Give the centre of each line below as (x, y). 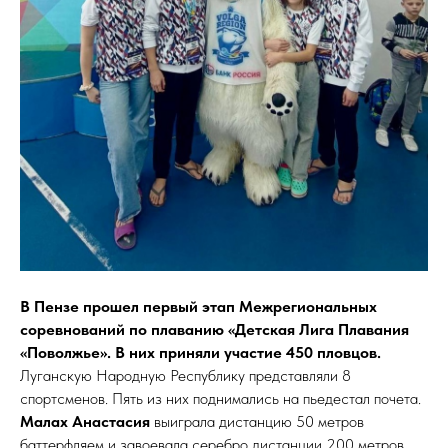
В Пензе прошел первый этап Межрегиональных (198, 307)
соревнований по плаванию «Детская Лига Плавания (214, 330)
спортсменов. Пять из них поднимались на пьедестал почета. (220, 399)
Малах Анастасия (85, 422)
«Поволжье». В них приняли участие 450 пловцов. (200, 353)
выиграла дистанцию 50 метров (257, 422)
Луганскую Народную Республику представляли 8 (185, 376)
